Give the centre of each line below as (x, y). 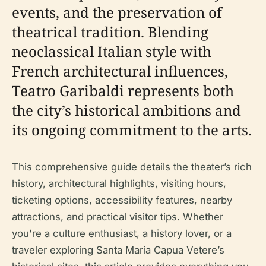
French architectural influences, (120, 71)
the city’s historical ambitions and (126, 110)
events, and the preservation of (117, 12)
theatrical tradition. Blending (110, 32)
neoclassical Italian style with (112, 51)
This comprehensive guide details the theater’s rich (132, 167)
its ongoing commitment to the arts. (132, 130)
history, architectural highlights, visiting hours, (119, 183)
